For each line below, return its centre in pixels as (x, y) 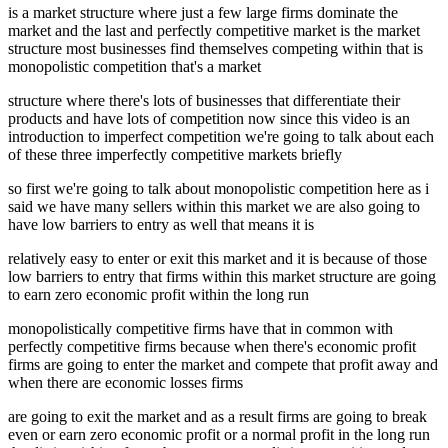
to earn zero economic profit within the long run (158, 295)
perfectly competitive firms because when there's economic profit (212, 347)
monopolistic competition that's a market (134, 67)
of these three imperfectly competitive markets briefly (175, 155)
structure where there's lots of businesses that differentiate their (204, 101)
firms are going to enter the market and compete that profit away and (223, 365)
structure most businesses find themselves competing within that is (215, 49)
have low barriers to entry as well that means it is (161, 225)
